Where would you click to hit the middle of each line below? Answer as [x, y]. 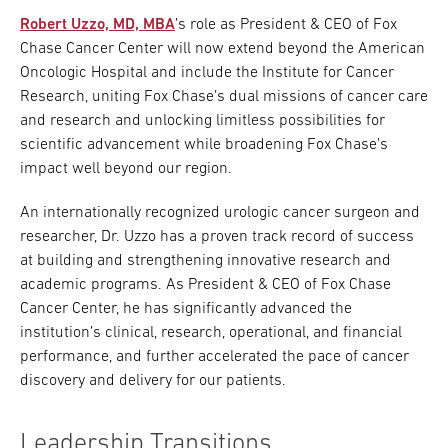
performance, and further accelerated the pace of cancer [214, 357]
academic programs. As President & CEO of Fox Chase [205, 285]
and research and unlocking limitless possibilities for [202, 121]
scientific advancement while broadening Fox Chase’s [204, 145]
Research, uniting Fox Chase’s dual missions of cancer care [224, 97]
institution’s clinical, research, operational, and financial [211, 333]
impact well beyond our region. [126, 169]
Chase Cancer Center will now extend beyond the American [222, 49]
